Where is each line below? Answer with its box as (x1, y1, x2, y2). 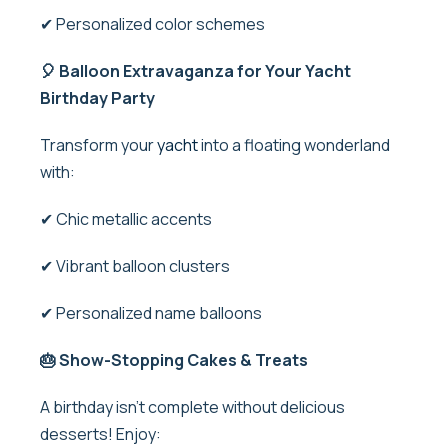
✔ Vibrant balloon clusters (40, 254, 233, 277)
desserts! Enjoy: (40, 422, 164, 445)
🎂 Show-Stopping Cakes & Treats (40, 348, 308, 371)
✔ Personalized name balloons (40, 301, 265, 324)
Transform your (40, 133, 157, 156)
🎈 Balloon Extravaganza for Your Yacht (40, 59, 351, 82)
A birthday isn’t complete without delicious (40, 395, 345, 418)
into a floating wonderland (198, 133, 390, 156)
